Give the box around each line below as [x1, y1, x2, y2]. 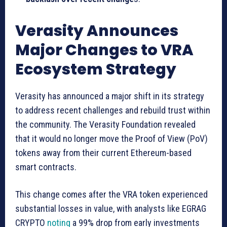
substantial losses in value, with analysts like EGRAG [15, 203, 206, 214]
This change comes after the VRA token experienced [15, 188, 208, 200]
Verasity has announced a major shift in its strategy [15, 90, 204, 101]
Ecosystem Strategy [15, 58, 176, 80]
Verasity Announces [15, 20, 178, 42]
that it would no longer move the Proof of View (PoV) [15, 133, 208, 144]
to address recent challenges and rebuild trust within [15, 104, 210, 116]
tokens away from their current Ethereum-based [15, 147, 192, 158]
